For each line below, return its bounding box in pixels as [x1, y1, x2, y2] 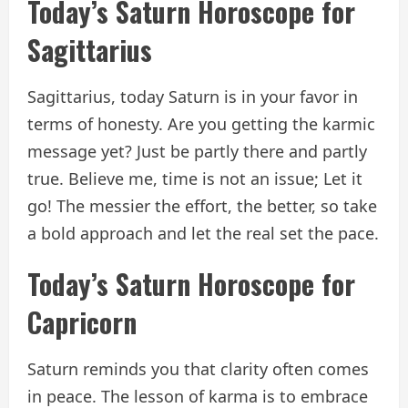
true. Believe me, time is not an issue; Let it [27, 167, 362, 189]
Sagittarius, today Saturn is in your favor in [27, 85, 358, 107]
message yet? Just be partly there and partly [27, 139, 367, 162]
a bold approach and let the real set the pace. [27, 221, 379, 244]
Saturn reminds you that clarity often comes [27, 357, 369, 380]
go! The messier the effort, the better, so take [27, 194, 377, 217]
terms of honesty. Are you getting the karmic [27, 112, 375, 135]
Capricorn [27, 301, 137, 342]
